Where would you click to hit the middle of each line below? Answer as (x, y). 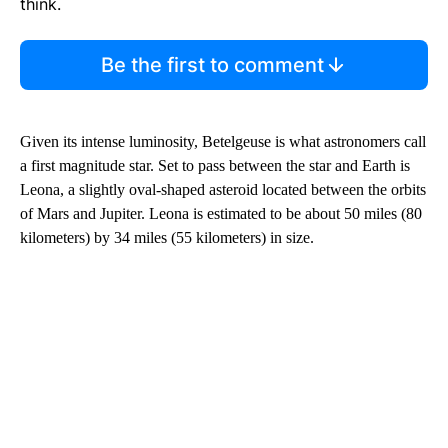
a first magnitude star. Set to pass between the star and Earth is (215, 165)
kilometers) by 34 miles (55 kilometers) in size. (167, 237)
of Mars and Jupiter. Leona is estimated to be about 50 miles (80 (221, 213)
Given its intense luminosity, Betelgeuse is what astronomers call (223, 141)
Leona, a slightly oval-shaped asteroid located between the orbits (223, 189)
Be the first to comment (212, 64)
